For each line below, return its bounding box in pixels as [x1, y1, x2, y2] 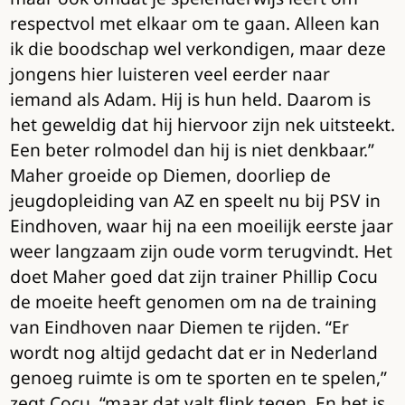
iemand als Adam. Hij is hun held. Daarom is [9, 87, 371, 112]
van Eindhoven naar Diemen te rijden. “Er [9, 315, 349, 340]
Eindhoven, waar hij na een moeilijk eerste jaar [9, 213, 393, 239]
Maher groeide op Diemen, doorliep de [9, 163, 331, 188]
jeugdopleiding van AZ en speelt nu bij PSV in [9, 188, 381, 213]
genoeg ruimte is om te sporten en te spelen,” [9, 365, 387, 391]
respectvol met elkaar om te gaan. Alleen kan [9, 11, 380, 36]
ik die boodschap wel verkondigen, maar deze [9, 36, 386, 61]
